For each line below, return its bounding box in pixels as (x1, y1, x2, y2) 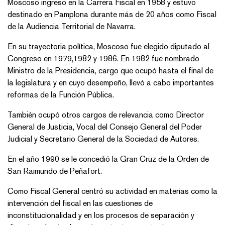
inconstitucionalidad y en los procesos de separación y (8, 210, 194, 220)
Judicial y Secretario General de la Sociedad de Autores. (8, 134, 199, 144)
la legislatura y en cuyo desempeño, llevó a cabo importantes (8, 78, 214, 88)
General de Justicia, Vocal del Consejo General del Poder (8, 122, 202, 132)
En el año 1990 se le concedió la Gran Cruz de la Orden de (8, 154, 209, 164)
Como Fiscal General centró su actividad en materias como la (8, 186, 217, 196)
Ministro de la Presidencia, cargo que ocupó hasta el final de (8, 66, 213, 76)
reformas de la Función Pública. (8, 90, 114, 100)
